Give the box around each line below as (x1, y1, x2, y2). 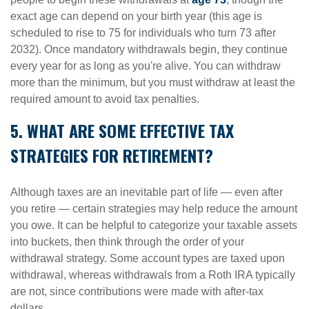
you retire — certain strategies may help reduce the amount (10, 203, 297, 215)
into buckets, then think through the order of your (10, 236, 244, 248)
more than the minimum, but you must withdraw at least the (10, 77, 295, 88)
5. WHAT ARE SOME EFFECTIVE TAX (10, 118, 234, 143)
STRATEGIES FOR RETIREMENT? (10, 143, 213, 168)
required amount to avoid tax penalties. (10, 93, 199, 105)
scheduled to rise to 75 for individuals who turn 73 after (10, 27, 276, 39)
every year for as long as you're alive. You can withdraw (10, 60, 281, 72)
